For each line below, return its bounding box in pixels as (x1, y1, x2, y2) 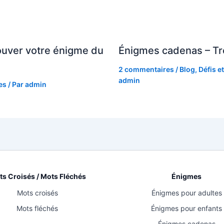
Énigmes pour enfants (151, 204, 222, 213)
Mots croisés (16, 188, 58, 197)
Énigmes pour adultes (151, 188, 222, 197)
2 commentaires (118, 65, 174, 74)
